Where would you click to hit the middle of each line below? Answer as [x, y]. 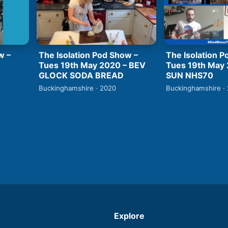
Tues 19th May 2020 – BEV [92, 65]
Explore [129, 216]
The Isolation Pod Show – [88, 55]
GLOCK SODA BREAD [81, 75]
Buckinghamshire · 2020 [77, 88]
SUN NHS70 [190, 75]
